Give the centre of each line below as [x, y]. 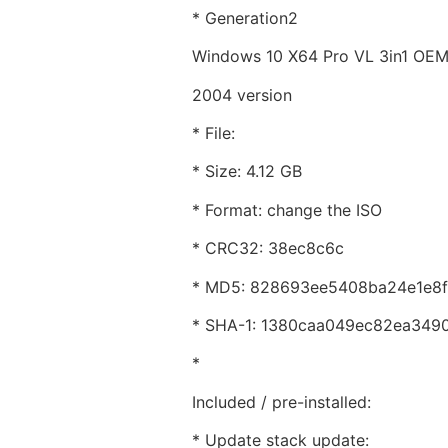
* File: [213, 133]
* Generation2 [245, 17]
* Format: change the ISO [287, 209]
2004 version [242, 94]
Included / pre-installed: [281, 401]
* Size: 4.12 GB [247, 171]
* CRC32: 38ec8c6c [268, 248]
